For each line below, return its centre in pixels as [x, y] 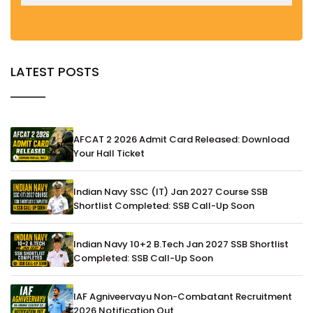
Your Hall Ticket [109, 154]
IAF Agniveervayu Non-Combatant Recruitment [183, 297]
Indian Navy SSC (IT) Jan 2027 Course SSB [170, 192]
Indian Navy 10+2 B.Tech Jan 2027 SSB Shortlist [181, 245]
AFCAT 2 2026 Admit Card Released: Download [181, 140]
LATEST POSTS [55, 72]
